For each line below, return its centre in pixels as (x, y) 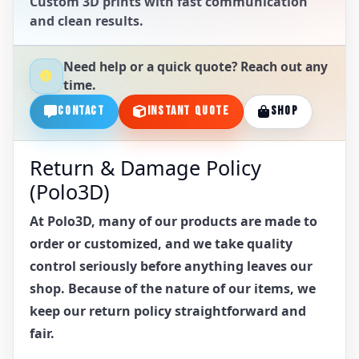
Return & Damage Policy (145, 167)
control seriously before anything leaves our (171, 266)
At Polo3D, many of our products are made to (173, 221)
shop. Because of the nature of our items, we (173, 288)
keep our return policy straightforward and (168, 311)
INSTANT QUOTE (188, 111)
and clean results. (87, 20)
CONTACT (81, 111)
